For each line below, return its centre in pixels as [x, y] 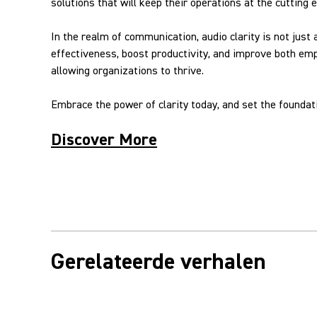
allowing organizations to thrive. [127, 71]
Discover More [104, 140]
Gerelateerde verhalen [158, 261]
